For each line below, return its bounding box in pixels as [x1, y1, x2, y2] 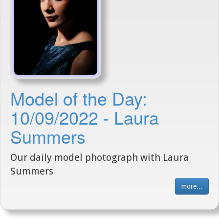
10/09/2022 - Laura [10, 105, 159, 130]
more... [181, 182, 202, 190]
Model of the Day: [10, 86, 147, 110]
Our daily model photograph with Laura [10, 152, 189, 163]
